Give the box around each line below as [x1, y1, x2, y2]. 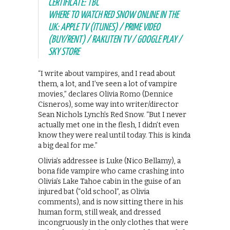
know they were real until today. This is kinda [38, 130, 190, 140]
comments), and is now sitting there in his [38, 197, 183, 206]
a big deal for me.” [38, 141, 98, 150]
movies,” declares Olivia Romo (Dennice [38, 89, 173, 99]
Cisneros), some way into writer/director [38, 100, 179, 109]
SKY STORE [48, 47, 80, 57]
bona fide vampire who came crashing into [38, 166, 184, 176]
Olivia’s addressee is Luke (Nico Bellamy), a [38, 156, 181, 165]
